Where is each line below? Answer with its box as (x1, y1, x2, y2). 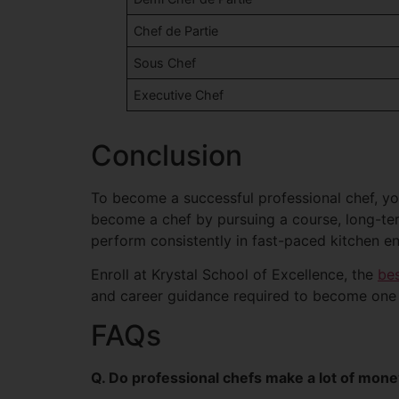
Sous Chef (134, 54, 197, 70)
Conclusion (91, 137, 242, 173)
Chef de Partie (134, 22, 219, 38)
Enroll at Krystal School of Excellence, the (91, 265, 378, 284)
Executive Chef (134, 86, 224, 102)
